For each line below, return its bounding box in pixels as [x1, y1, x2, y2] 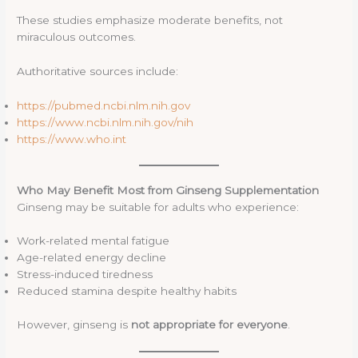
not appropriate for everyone [131, 317, 288, 331]
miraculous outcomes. [17, 30, 137, 44]
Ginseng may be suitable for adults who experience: [17, 200, 300, 213]
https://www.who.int [17, 132, 127, 145]
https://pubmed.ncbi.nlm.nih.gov [17, 98, 191, 112]
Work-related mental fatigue [17, 234, 170, 248]
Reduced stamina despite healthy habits [17, 284, 237, 298]
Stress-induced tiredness [17, 268, 153, 281]
